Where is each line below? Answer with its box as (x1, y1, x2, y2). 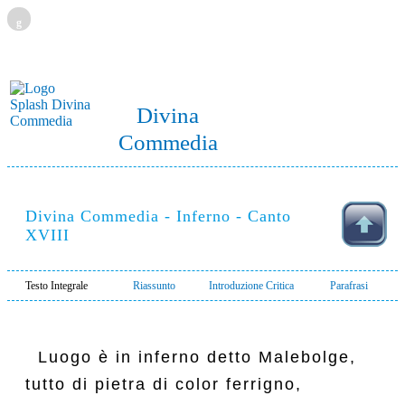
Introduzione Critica (209, 279, 294, 292)
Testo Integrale (24, 279, 88, 292)
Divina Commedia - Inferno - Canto (25, 207, 291, 225)
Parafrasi (330, 279, 368, 292)
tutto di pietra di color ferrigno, (25, 375, 302, 393)
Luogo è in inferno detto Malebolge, (25, 348, 356, 366)
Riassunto (132, 279, 175, 292)
